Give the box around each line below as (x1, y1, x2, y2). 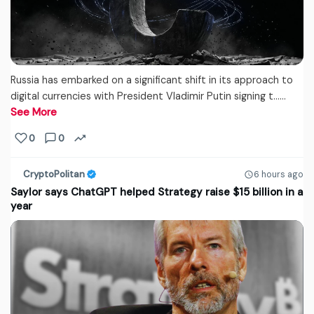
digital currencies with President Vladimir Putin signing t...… (11, 90, 286, 103)
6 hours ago (254, 168, 303, 180)
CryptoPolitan (23, 168, 85, 181)
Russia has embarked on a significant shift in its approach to (11, 74, 293, 87)
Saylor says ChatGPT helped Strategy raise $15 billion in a (11, 185, 303, 200)
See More (11, 106, 57, 119)
